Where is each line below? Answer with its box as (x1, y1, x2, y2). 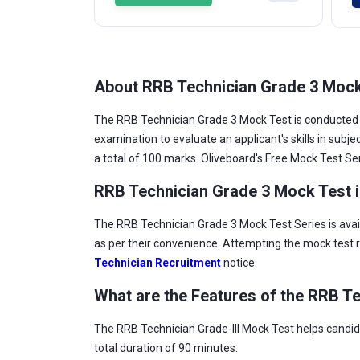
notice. (223, 256, 260, 269)
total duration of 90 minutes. (94, 342, 238, 354)
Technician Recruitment (94, 256, 221, 269)
